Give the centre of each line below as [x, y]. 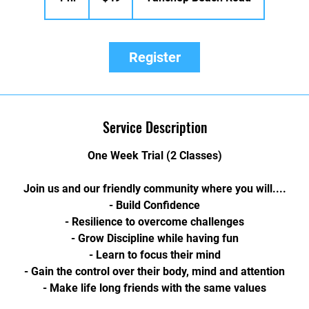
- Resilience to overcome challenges [154, 222]
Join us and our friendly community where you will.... [154, 189]
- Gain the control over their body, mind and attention [154, 271]
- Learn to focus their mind [154, 255]
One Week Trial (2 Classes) [154, 156]
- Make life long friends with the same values [154, 288]
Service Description [154, 127]
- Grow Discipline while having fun [154, 238]
